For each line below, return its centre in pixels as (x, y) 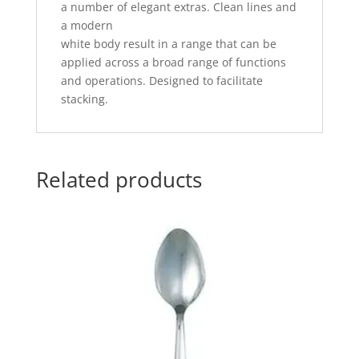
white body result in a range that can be (168, 44)
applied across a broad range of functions (173, 63)
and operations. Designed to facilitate (161, 81)
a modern (87, 26)
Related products (119, 180)
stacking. (84, 99)
